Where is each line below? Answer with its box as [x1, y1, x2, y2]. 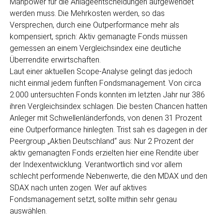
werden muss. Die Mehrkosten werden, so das [10, 9, 165, 18]
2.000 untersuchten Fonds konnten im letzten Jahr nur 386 [10, 90, 205, 99]
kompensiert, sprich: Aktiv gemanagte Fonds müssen [10, 32, 187, 41]
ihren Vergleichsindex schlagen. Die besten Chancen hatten [10, 102, 207, 111]
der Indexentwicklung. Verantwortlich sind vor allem [10, 160, 182, 169]
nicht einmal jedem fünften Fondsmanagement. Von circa [10, 78, 201, 88]
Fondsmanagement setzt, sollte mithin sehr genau [10, 195, 177, 204]
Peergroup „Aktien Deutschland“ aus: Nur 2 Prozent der [10, 137, 194, 146]
